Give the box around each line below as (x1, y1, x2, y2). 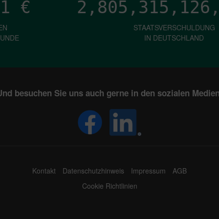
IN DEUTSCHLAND (144, 32, 204, 43)
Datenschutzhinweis (63, 166, 124, 175)
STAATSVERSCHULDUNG (133, 22, 215, 32)
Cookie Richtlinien (82, 181, 137, 191)
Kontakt (32, 166, 56, 175)
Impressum (131, 166, 166, 175)
